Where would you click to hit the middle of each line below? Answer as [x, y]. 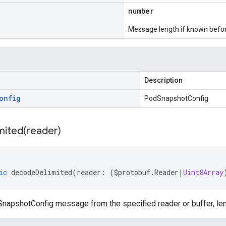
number [141, 11]
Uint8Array [203, 172]
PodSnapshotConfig [176, 98]
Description [163, 80]
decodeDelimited [42, 172]
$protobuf [132, 172]
